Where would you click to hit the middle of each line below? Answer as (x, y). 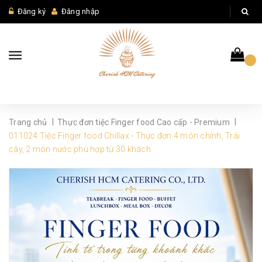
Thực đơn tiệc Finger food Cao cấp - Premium (144, 122)
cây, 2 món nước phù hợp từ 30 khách (80, 149)
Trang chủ (28, 122)
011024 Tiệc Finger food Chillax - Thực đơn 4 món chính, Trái (124, 136)
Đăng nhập (80, 11)
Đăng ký (32, 11)
